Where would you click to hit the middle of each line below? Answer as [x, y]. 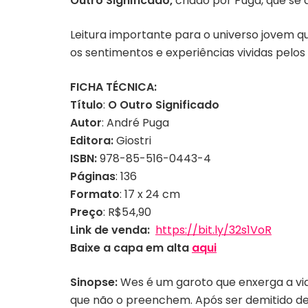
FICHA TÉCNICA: [113, 87]
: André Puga [135, 123]
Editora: [93, 141]
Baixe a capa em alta [131, 248]
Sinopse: [94, 282]
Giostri [134, 141]
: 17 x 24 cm [150, 194]
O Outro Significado [164, 105]
